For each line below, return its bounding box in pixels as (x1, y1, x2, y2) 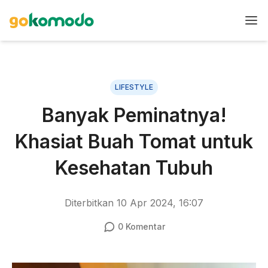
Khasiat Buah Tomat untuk (15, 130, 253, 153)
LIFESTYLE (115, 83, 153, 92)
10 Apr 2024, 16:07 (117, 197, 203, 209)
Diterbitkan (65, 197, 117, 209)
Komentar (123, 221, 165, 232)
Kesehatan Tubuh (55, 156, 213, 179)
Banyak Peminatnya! (41, 103, 227, 127)
